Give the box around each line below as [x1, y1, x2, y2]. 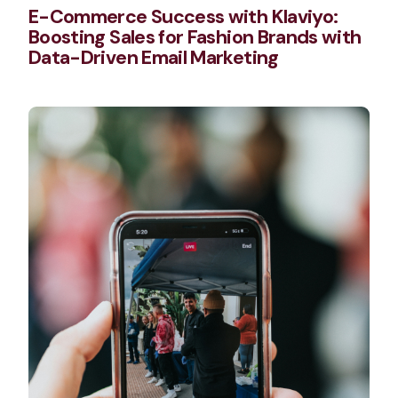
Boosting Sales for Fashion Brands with [28, 25, 362, 51]
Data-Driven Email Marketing [28, 45, 279, 71]
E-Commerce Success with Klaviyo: [28, 4, 338, 30]
